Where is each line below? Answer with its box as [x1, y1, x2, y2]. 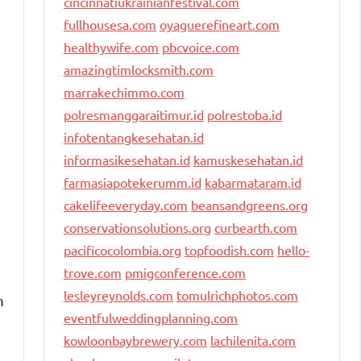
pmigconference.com [125, 264, 246, 281]
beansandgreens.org [191, 197, 308, 214]
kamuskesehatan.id [193, 151, 303, 168]
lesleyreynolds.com [64, 287, 173, 304]
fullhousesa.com [64, 16, 156, 33]
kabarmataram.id [205, 174, 301, 191]
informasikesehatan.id [64, 151, 190, 168]
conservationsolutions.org [64, 219, 211, 236]
